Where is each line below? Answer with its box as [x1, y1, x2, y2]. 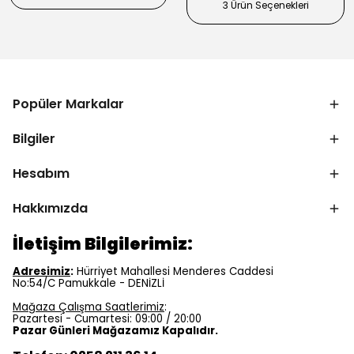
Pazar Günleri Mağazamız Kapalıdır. [13, 323, 220, 338]
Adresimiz [13, 264, 70, 279]
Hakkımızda [13, 199, 88, 217]
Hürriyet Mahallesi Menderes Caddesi [73, 264, 273, 279]
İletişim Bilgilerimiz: [13, 232, 196, 255]
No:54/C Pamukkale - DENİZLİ [13, 276, 164, 291]
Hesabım [13, 164, 70, 183]
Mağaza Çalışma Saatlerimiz [13, 299, 164, 314]
